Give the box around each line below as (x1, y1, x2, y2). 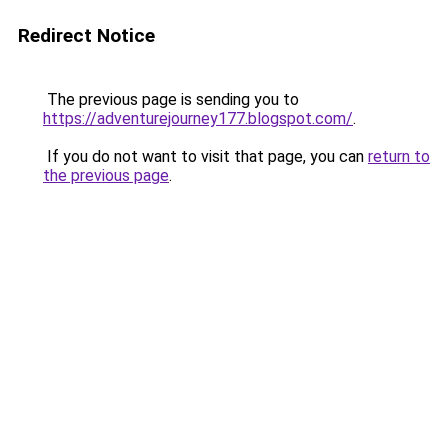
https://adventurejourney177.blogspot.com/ (43, 109, 353, 128)
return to (368, 147, 430, 166)
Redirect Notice (18, 24, 155, 47)
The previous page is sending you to (43, 90, 299, 109)
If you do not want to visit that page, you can (43, 147, 368, 166)
